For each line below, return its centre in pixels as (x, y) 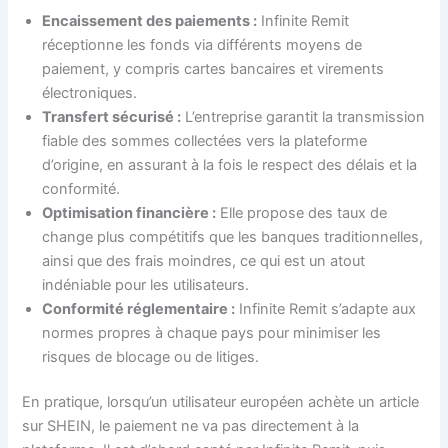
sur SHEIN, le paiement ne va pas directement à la (191, 426)
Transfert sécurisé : (112, 116)
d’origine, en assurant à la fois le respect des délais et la (230, 164)
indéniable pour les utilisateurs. (146, 284)
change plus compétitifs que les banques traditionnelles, (233, 236)
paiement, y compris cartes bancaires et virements (213, 68)
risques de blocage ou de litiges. (151, 356)
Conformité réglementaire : (139, 308)
